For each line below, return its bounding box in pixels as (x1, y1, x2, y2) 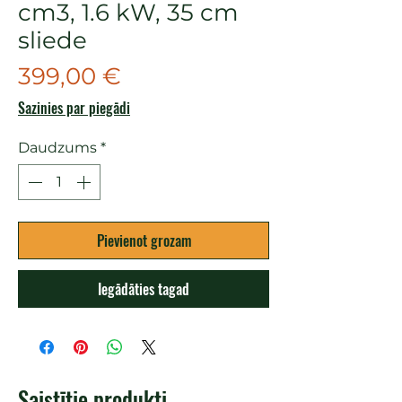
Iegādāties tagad (98, 277, 189, 300)
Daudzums (18, 138, 97, 156)
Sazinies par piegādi (18, 96, 130, 118)
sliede (18, 25, 87, 55)
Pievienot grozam (96, 229, 191, 251)
